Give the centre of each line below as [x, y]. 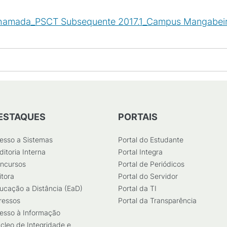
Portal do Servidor [148, 176]
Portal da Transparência [157, 200]
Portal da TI [137, 188]
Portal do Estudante [151, 140]
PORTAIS [138, 117]
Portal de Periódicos [151, 164]
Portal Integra [140, 152]
